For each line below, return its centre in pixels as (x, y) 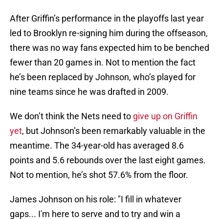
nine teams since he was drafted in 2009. (89, 92)
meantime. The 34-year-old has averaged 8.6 (97, 146)
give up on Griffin (165, 116)
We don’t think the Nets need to (71, 116)
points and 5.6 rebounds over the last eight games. (108, 160)
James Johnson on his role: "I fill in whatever (96, 199)
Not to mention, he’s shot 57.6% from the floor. (99, 175)
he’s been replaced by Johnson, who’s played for (103, 77)
